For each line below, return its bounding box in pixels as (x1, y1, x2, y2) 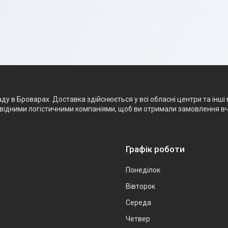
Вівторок (126, 182, 155, 190)
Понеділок (126, 165, 160, 174)
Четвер (126, 214, 150, 223)
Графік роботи (126, 144, 185, 154)
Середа (126, 198, 151, 207)
